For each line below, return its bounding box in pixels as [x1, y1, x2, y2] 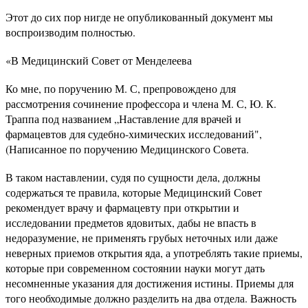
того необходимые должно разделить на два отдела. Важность [5, 290, 296, 305]
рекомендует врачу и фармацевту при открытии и [5, 199, 239, 214]
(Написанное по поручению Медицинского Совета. [5, 141, 249, 156]
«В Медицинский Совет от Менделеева [5, 52, 192, 67]
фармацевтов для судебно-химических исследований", [5, 126, 262, 141]
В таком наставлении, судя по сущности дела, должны [5, 169, 261, 184]
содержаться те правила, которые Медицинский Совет [5, 184, 262, 199]
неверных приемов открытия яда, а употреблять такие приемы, [5, 245, 302, 260]
